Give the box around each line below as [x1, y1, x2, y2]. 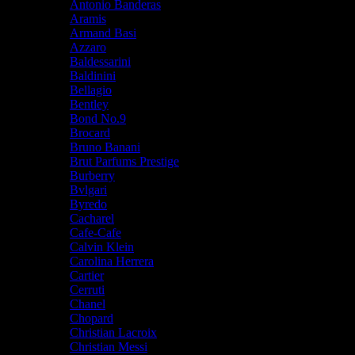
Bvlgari [70, 182, 107, 197]
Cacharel [70, 211, 114, 225]
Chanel [70, 296, 105, 311]
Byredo [70, 197, 107, 211]
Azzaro [70, 40, 106, 54]
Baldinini [70, 68, 116, 82]
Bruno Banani [70, 139, 140, 154]
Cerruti [70, 282, 105, 296]
